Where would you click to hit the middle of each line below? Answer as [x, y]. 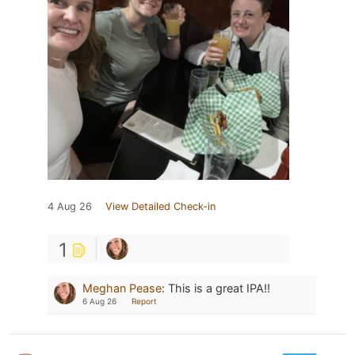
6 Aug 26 [99, 301]
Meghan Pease [122, 288]
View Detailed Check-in [160, 206]
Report [144, 301]
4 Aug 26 [70, 206]
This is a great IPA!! [219, 288]
